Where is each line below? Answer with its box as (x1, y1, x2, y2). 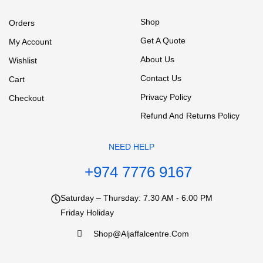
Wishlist (9, 56, 37, 65)
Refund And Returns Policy (140, 111, 240, 120)
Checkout (9, 93, 44, 103)
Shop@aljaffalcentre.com (93, 229, 190, 238)
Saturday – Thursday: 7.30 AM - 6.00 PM (60, 193, 213, 203)
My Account (9, 37, 52, 46)
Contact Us (140, 73, 181, 83)
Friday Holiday (60, 208, 114, 217)
